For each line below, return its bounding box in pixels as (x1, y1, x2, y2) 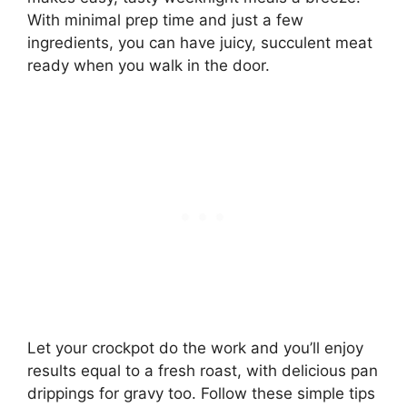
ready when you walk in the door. (27, 56, 270, 75)
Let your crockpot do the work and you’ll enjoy (27, 338, 363, 357)
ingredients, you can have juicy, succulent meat (27, 34, 372, 53)
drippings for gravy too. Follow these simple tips (27, 383, 375, 402)
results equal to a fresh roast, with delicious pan (27, 361, 378, 380)
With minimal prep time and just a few (27, 11, 303, 30)
